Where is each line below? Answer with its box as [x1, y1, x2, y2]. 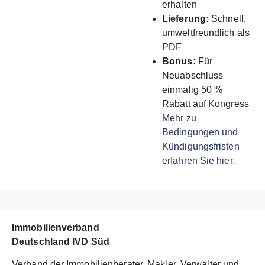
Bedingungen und [162, 127, 238, 137]
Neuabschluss [162, 70, 224, 80]
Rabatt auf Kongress [162, 98, 249, 109]
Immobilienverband [12, 222, 99, 232]
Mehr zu [162, 112, 196, 123]
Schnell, [209, 13, 246, 24]
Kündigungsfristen [162, 141, 240, 151]
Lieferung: [162, 13, 209, 24]
